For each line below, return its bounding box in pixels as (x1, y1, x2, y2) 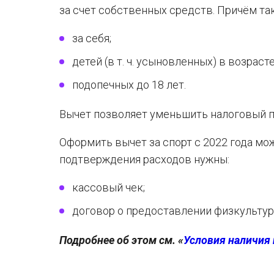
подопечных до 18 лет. (72, 78, 186, 91)
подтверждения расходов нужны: (59, 153, 229, 166)
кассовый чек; (72, 181, 145, 194)
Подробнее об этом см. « (59, 234, 183, 246)
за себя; (72, 32, 111, 45)
